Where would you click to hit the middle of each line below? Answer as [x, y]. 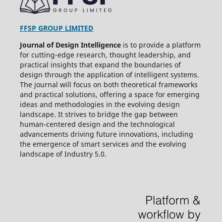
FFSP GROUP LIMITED [56, 28]
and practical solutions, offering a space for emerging [110, 95]
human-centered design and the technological [97, 124]
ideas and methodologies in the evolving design [100, 105]
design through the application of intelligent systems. [109, 75]
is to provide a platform [161, 45]
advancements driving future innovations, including [106, 134]
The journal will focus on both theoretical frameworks [109, 85]
